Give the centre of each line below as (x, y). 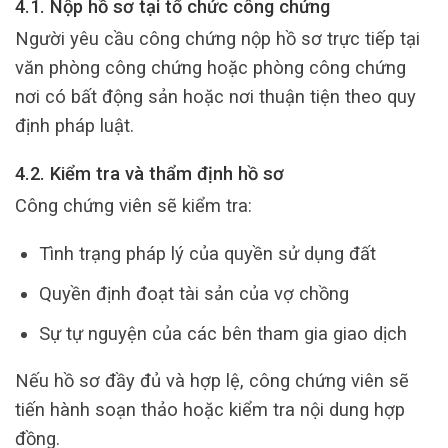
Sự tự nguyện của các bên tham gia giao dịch (222, 333)
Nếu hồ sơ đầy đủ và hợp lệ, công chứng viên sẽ (212, 381)
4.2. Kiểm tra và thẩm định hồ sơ (149, 173)
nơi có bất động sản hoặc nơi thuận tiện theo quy (215, 97)
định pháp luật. (74, 126)
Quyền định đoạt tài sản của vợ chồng (193, 293)
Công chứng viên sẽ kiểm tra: (133, 206)
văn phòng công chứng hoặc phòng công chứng (210, 68)
